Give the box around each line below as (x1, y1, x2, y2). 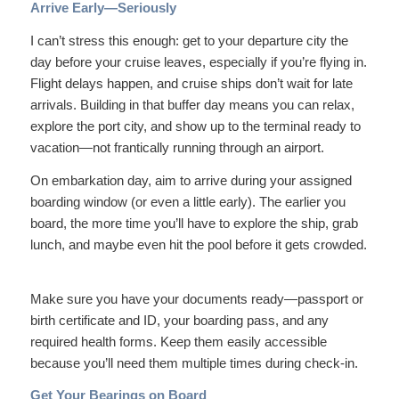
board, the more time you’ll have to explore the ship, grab (29, 215, 358, 231)
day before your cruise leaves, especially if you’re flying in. (29, 54, 367, 69)
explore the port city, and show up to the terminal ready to (29, 118, 361, 134)
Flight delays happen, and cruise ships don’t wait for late (29, 76, 353, 91)
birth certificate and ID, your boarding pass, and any (29, 312, 329, 328)
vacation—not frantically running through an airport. (29, 140, 324, 155)
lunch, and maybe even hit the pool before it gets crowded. (29, 236, 367, 252)
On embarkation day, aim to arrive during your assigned (29, 172, 352, 188)
